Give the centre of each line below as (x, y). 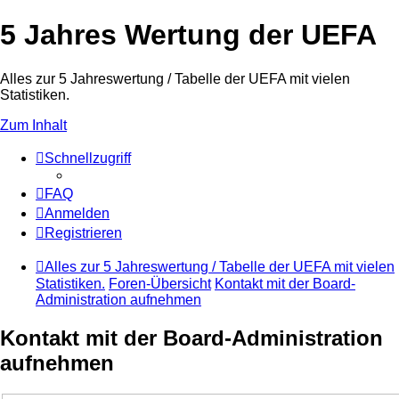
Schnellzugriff (88, 158)
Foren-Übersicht (160, 283)
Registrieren (83, 232)
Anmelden (77, 213)
